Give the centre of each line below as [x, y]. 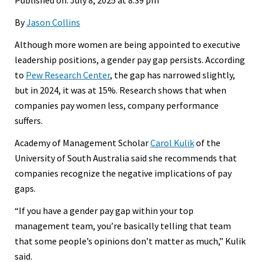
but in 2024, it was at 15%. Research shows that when [120, 90]
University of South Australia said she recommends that [126, 158]
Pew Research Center [68, 75]
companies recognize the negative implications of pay [123, 173]
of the [207, 142]
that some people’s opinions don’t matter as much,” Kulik [130, 241]
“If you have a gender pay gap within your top [104, 210]
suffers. [29, 120]
